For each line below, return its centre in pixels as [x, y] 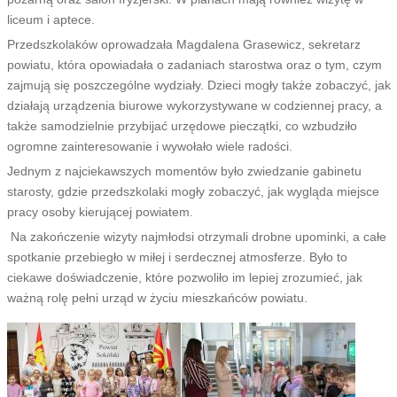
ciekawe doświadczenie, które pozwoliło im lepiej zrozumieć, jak [184, 277]
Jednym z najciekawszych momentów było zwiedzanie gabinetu [184, 171]
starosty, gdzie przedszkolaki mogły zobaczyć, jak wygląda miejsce [193, 191]
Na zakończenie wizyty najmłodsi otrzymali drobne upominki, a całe [196, 236]
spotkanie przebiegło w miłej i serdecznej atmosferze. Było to [177, 257]
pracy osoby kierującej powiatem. [100, 211]
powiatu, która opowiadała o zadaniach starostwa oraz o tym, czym [194, 64]
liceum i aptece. [51, 19]
